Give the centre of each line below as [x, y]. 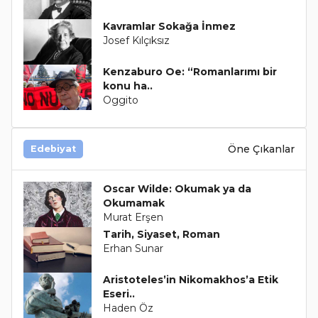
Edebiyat [53, 149]
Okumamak [133, 203]
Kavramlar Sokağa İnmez [169, 27]
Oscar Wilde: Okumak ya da [177, 189]
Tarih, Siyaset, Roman [161, 235]
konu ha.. [127, 86]
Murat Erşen [133, 218]
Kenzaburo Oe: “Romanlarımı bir [190, 72]
